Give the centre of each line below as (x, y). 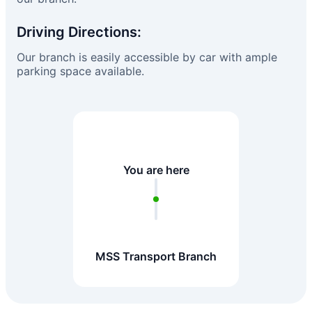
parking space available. (80, 71)
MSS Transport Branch (156, 256)
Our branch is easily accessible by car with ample (147, 57)
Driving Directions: (79, 32)
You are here (156, 170)
